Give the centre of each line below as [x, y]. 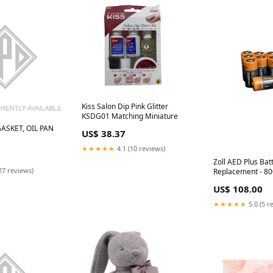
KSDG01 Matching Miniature [130, 116]
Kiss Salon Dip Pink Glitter [125, 106]
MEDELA [228, 182]
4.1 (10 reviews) [140, 148]
